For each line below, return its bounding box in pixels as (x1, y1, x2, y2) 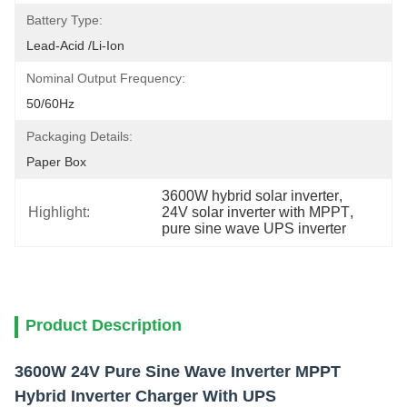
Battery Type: (26, 13, 103, 27)
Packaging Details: (26, 129, 133, 144)
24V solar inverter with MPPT (162, 204, 351, 220)
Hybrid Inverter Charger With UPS (15, 387, 276, 405)
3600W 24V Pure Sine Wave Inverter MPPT (15, 362, 341, 381)
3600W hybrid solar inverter (162, 188, 340, 203)
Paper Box (26, 154, 86, 169)
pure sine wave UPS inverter (162, 221, 347, 236)
